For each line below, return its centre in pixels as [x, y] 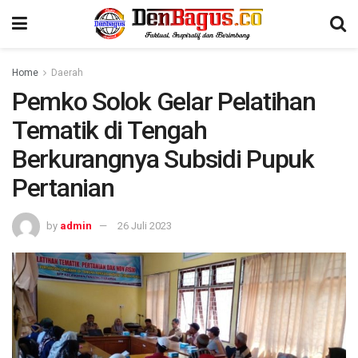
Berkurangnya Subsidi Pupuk [163, 159]
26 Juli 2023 [145, 225]
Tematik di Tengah [109, 130]
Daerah [67, 73]
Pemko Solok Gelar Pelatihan [164, 101]
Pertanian [63, 188]
